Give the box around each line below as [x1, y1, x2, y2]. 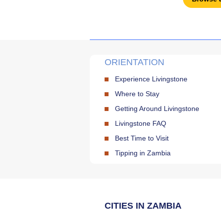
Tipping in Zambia [115, 148, 171, 157]
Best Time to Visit [115, 134, 169, 142]
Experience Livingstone [115, 74, 187, 83]
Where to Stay [115, 89, 159, 98]
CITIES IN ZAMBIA [105, 200, 182, 211]
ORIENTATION [105, 57, 164, 67]
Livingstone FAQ [115, 119, 166, 127]
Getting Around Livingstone [115, 104, 199, 112]
